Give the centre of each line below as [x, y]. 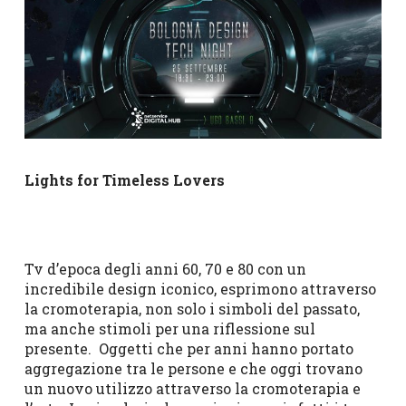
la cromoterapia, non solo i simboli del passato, [192, 309]
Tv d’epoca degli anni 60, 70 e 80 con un [165, 269]
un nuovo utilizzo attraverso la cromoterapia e [192, 389]
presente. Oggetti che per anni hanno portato [188, 349]
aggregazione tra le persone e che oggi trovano [193, 369]
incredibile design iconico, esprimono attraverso [200, 289]
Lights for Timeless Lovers [124, 180]
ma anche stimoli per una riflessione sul [169, 329]
